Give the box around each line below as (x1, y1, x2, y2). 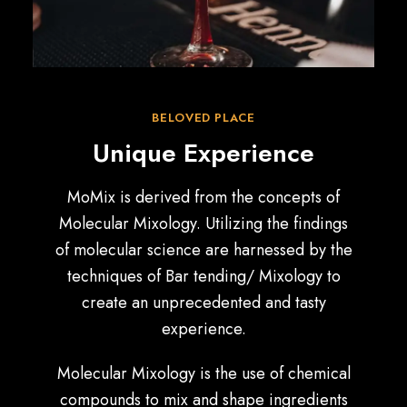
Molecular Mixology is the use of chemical (56, 362, 351, 385)
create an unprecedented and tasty (81, 291, 326, 314)
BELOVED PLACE (152, 109, 255, 126)
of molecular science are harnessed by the (55, 238, 352, 262)
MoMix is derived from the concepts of (67, 185, 340, 209)
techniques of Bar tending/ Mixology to (66, 264, 341, 288)
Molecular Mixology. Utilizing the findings (59, 212, 348, 235)
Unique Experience (93, 134, 314, 172)
